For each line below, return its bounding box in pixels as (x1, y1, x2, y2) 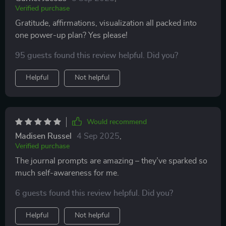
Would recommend (87, 119, 147, 126)
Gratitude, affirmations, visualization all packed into (15, 19, 197, 27)
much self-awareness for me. (15, 169, 119, 177)
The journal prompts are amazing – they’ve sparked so (15, 157, 207, 165)
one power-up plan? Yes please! (15, 31, 128, 39)
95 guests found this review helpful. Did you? (15, 51, 178, 60)
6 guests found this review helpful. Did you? (15, 189, 173, 197)
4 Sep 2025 (77, 132, 120, 140)
